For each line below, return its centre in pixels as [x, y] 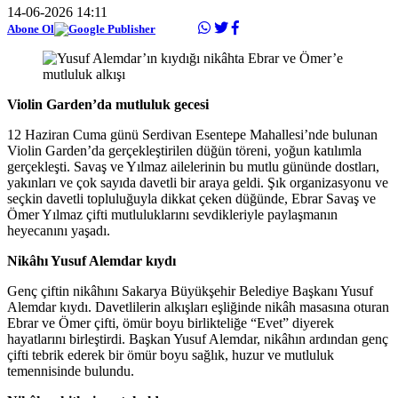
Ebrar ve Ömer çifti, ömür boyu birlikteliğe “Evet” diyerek [171, 322]
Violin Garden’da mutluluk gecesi [108, 104]
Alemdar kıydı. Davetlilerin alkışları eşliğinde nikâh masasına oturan [198, 306]
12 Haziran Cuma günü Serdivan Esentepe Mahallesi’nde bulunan [192, 134]
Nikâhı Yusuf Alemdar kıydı [92, 260]
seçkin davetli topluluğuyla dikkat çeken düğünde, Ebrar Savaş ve [191, 198]
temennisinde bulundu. [71, 370]
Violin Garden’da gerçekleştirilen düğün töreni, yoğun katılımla [184, 150]
